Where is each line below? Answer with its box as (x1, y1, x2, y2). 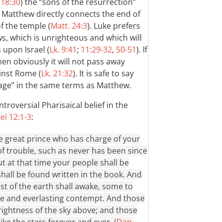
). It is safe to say (73, 68, 134, 79)
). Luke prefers (87, 20, 140, 31)
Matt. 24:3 (51, 20, 87, 31)
